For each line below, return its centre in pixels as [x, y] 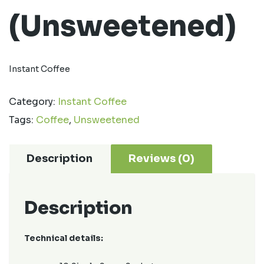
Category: [33, 102]
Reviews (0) [161, 159]
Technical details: [64, 238]
